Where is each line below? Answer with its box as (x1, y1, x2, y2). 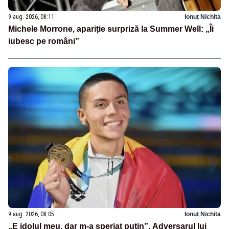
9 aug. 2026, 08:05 (8, 211, 54, 218)
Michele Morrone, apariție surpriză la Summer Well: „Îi (8, 24, 214, 33)
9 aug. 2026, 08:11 (8, 13, 54, 20)
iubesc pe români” (8, 36, 79, 45)
